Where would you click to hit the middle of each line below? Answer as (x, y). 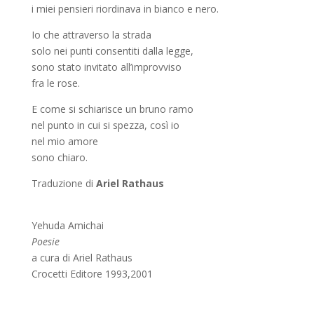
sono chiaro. (59, 157)
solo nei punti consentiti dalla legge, (112, 51)
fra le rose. (55, 83)
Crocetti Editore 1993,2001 (92, 274)
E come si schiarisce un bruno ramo (112, 109)
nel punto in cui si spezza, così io (105, 125)
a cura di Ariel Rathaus (82, 258)
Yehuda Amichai (67, 225)
